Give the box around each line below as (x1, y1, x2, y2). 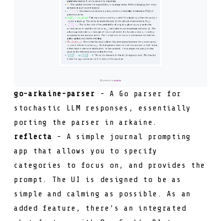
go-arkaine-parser (14, 89, 95, 99)
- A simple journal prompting (52, 132, 191, 142)
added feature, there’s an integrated (14, 204, 186, 213)
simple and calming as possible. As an (14, 189, 191, 199)
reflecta (14, 132, 52, 142)
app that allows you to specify (14, 147, 157, 156)
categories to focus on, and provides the (14, 161, 206, 170)
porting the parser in (14, 118, 119, 127)
